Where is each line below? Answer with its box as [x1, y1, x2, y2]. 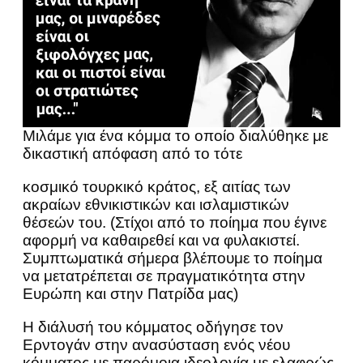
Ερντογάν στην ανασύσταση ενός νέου [23, 335, 290, 353]
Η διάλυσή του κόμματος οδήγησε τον [23, 318, 284, 335]
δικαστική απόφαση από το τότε [23, 144, 242, 162]
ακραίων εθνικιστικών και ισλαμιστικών [23, 195, 289, 213]
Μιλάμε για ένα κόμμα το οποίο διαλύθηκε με [23, 126, 328, 144]
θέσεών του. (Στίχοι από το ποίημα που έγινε [23, 213, 327, 231]
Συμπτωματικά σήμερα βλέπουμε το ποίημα [23, 249, 322, 267]
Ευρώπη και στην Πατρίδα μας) [23, 284, 238, 302]
